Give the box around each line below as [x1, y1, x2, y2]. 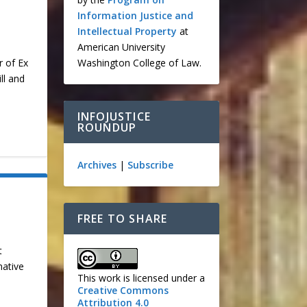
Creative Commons [77, 284, 169, 297]
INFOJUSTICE [77, 109, 151, 124]
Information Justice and [77, 9, 193, 22]
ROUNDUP [77, 120, 137, 135]
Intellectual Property [77, 25, 177, 38]
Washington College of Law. [77, 56, 201, 69]
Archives [77, 158, 116, 171]
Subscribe [127, 158, 173, 171]
